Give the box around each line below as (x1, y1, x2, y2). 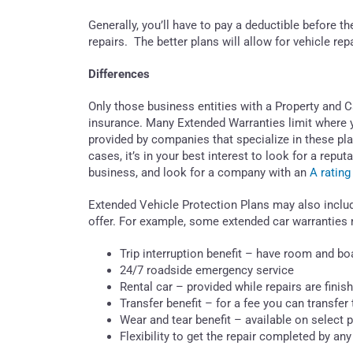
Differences (88, 66, 150, 81)
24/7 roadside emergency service (120, 262, 294, 277)
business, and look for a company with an (88, 165, 310, 180)
